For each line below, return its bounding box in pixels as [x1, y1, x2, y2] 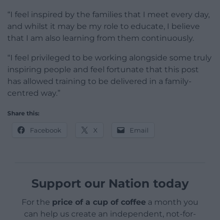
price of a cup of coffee [52, 197, 146, 207]
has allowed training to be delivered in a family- [7, 77, 192, 86]
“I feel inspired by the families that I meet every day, [7, 10, 210, 20]
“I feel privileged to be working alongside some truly [7, 53, 212, 63]
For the [22, 197, 52, 207]
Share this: [7, 110, 39, 117]
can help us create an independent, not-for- [24, 209, 196, 219]
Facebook [30, 126, 61, 135]
